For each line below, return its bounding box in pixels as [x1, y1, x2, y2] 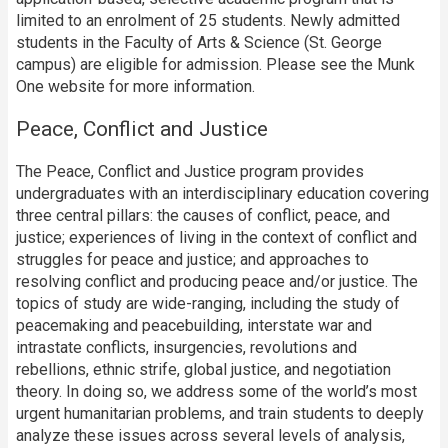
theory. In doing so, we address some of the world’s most [16, 382, 417, 402]
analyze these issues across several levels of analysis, [16, 426, 405, 446]
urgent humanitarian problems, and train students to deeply [16, 404, 424, 424]
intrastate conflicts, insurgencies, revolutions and [16, 338, 357, 358]
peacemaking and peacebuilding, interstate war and [16, 316, 372, 336]
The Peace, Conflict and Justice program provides [16, 162, 364, 182]
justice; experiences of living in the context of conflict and [16, 228, 417, 248]
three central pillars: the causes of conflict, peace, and [16, 206, 390, 226]
